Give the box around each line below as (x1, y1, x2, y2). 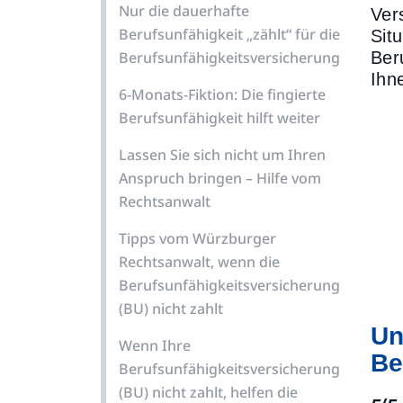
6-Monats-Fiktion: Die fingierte (119, 85, 326, 104)
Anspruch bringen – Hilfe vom (119, 168, 321, 188)
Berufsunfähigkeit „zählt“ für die (119, 24, 340, 44)
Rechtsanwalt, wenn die (119, 252, 280, 272)
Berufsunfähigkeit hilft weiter (119, 108, 320, 128)
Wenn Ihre (119, 336, 191, 355)
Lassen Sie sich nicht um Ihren (119, 145, 326, 165)
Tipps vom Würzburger (119, 228, 276, 248)
